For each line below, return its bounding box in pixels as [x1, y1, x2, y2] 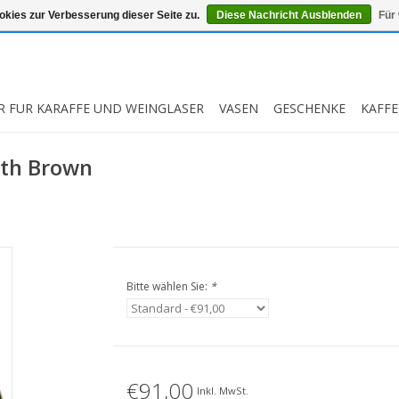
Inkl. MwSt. [196, 383, 248, 397]
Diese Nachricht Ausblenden [216, 9, 362, 21]
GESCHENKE [273, 100, 346, 117]
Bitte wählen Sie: [126, 279, 210, 294]
